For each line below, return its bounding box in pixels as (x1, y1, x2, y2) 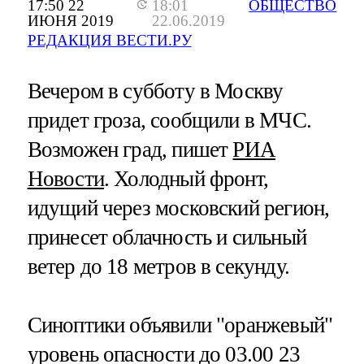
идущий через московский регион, (27, 196, 330, 221)
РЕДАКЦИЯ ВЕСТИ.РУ (27, 32, 192, 50)
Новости (27, 167, 104, 192)
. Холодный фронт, (103, 167, 269, 192)
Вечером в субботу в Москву (27, 79, 284, 104)
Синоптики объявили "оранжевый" (27, 312, 333, 337)
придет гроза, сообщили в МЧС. (27, 108, 311, 133)
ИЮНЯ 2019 (27, 12, 114, 30)
